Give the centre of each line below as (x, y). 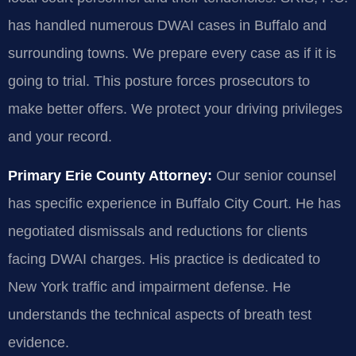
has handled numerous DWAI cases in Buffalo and (167, 25)
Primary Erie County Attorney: (110, 176)
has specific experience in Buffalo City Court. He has (174, 204)
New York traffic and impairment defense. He (149, 287)
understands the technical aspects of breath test (160, 315)
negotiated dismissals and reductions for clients (158, 232)
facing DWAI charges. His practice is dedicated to (164, 259)
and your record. (60, 136)
